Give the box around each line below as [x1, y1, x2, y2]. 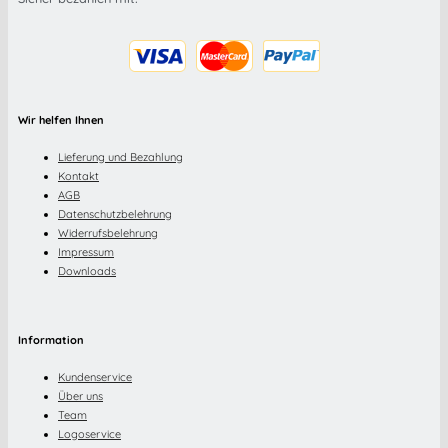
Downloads [58, 264, 116, 279]
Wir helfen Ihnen [18, 112, 104, 127]
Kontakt [58, 169, 99, 184]
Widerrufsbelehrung [58, 226, 158, 241]
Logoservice [58, 426, 121, 441]
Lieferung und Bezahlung [58, 150, 183, 165]
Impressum [58, 245, 114, 260]
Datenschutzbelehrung [58, 207, 172, 222]
